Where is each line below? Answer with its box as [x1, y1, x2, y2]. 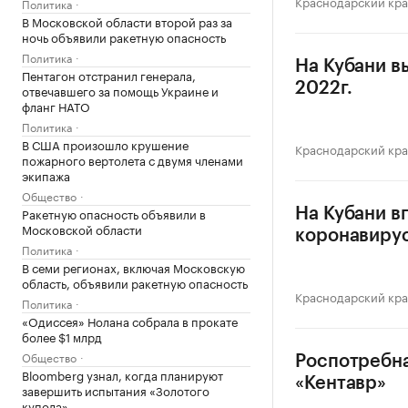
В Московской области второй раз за [22, 12, 232, 30]
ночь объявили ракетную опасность [22, 27, 226, 46]
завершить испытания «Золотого [22, 381, 209, 399]
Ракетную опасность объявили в [22, 204, 206, 222]
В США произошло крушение [22, 135, 189, 153]
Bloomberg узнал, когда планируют [22, 365, 223, 383]
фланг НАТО [22, 97, 90, 115]
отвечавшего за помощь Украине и [22, 81, 219, 99]
